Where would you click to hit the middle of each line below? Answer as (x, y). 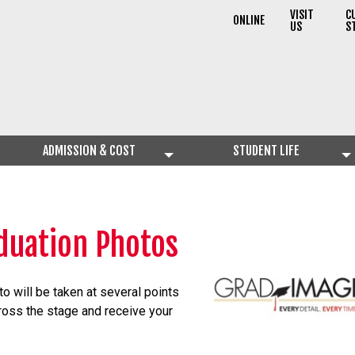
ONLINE (248, 21)
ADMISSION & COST (89, 151)
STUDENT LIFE (266, 151)
